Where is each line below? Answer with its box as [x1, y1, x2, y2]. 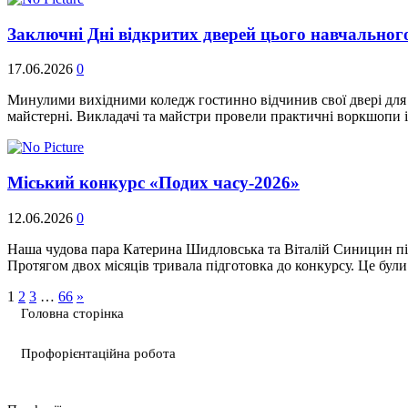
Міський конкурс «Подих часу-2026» [7, 172, 300, 192]
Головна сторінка [21, 305, 124, 321]
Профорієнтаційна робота [21, 345, 176, 361]
